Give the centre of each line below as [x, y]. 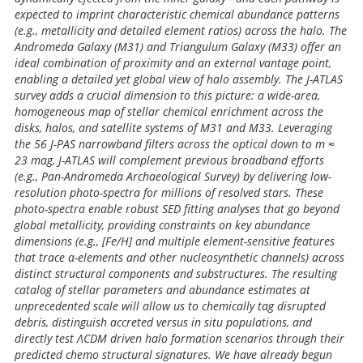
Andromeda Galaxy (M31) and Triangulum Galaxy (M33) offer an [178, 47]
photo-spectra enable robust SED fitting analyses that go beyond [177, 209]
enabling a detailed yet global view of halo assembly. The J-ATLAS [179, 79]
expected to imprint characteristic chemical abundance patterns [177, 14]
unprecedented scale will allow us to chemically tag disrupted [170, 306]
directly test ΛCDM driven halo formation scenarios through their [179, 338]
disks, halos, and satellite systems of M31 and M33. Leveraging [173, 128]
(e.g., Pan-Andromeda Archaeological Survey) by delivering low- [173, 176]
